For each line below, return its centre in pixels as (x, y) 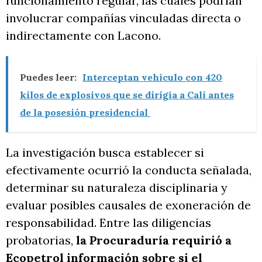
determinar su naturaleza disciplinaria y (117, 187)
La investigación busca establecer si (105, 152)
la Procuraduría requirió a (154, 240)
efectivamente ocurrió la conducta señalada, (129, 170)
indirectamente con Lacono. (83, 35)
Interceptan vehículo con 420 (152, 77)
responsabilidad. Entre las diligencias (108, 222)
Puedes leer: (48, 77)
